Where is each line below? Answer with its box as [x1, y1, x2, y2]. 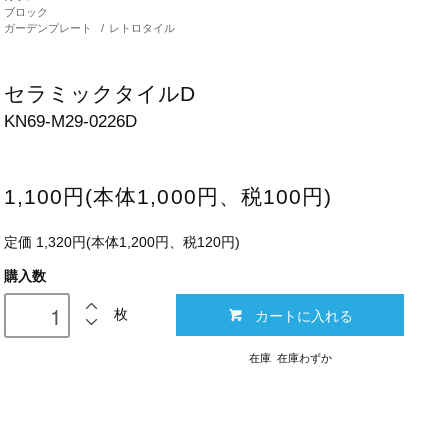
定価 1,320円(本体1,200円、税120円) [3, 234, 240, 251]
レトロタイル [109, 22, 176, 35]
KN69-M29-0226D [3, 112, 137, 132]
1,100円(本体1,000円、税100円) [3, 185, 333, 209]
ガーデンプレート [3, 22, 92, 35]
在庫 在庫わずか [248, 352, 332, 365]
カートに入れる [254, 305, 353, 326]
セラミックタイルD [3, 82, 195, 106]
